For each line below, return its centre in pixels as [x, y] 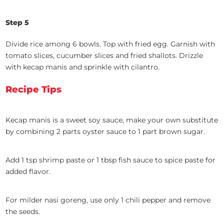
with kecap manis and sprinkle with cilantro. [83, 67]
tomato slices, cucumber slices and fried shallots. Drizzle [104, 56]
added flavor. [28, 172]
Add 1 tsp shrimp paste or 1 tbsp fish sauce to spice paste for [111, 160]
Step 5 [17, 23]
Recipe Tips [34, 90]
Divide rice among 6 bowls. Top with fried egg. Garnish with [110, 44]
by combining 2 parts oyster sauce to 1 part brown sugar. [105, 132]
